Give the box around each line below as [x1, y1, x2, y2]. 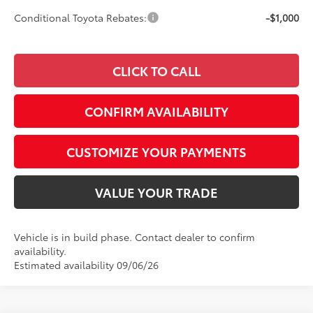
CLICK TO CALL [112, 61, 201, 80]
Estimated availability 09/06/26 [14, 258, 159, 272]
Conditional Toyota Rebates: [14, 10, 147, 25]
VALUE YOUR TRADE [95, 183, 218, 202]
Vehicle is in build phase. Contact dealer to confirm [14, 230, 256, 245]
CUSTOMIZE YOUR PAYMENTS [66, 143, 247, 161]
